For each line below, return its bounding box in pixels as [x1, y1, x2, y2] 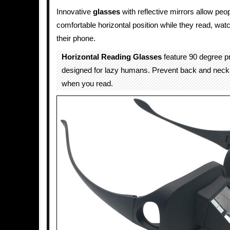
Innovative [56, 8, 93, 16]
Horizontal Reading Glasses [62, 53, 162, 61]
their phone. [56, 34, 95, 43]
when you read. [62, 80, 113, 88]
